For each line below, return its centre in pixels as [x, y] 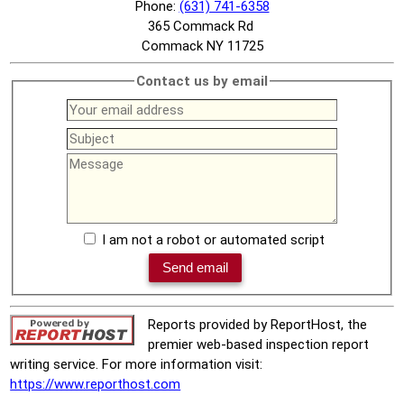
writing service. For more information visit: [137, 364]
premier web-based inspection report [259, 344]
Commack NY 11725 [202, 46]
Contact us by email [202, 81]
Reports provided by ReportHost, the [258, 324]
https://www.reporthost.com [96, 384]
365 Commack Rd [202, 26]
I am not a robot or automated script [213, 240]
